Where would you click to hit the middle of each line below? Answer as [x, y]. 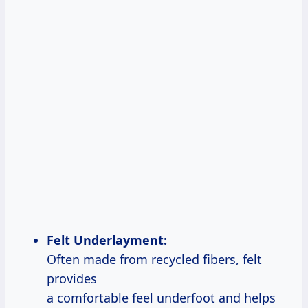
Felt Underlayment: [107, 240]
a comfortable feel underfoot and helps [161, 298]
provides [72, 279]
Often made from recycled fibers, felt [154, 260]
